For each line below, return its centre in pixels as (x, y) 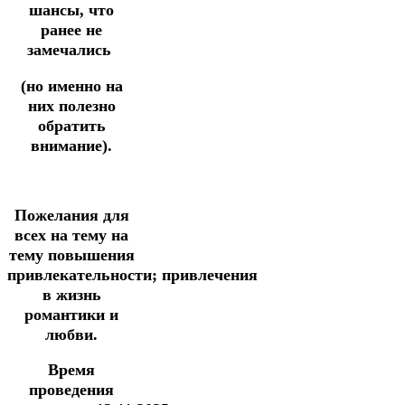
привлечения (210, 274)
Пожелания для (71, 215)
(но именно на (71, 85)
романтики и (71, 314)
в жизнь (71, 294)
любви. (71, 334)
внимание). (71, 145)
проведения (71, 390)
